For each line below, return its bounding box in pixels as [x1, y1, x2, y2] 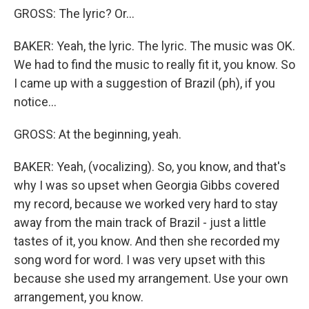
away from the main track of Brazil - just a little [14, 215, 266, 230]
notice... [14, 94, 57, 109]
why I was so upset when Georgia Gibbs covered [14, 178, 279, 192]
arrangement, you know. [14, 290, 143, 304]
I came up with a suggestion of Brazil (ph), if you [14, 76, 275, 90]
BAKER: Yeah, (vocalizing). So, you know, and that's [14, 159, 286, 174]
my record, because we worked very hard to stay [14, 197, 278, 211]
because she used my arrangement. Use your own [14, 271, 288, 286]
